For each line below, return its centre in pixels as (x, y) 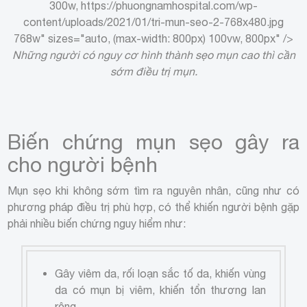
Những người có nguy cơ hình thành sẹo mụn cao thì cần (153, 54)
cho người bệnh (83, 164)
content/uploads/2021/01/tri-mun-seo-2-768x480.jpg (153, 22)
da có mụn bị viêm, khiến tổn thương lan (160, 290)
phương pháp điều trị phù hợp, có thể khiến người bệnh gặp (153, 207)
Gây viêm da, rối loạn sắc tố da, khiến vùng (160, 273)
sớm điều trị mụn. (153, 71)
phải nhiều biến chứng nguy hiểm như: (97, 223)
